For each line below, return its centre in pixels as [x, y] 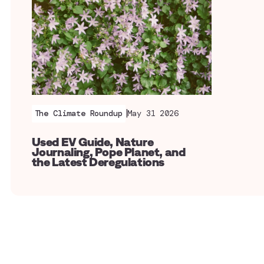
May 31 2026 [153, 113]
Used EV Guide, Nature [93, 142]
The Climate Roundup [78, 113]
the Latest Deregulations [98, 162]
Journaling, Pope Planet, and [108, 152]
